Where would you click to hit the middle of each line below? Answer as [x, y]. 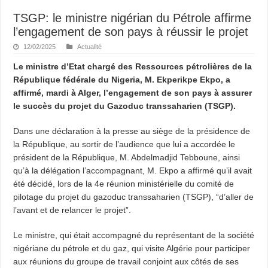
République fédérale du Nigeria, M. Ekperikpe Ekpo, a [122, 80]
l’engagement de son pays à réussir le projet [131, 32]
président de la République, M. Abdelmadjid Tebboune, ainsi [127, 158]
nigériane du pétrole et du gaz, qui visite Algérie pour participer [132, 249]
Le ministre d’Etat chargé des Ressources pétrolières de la [133, 67]
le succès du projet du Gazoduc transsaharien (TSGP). [125, 106]
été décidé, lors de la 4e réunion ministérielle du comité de [124, 184]
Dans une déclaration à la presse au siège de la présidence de [132, 131]
